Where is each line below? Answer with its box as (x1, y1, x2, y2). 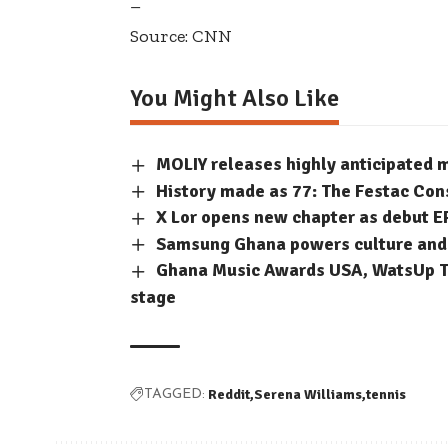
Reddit (208, 385, 250, 403)
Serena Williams (254, 385, 362, 403)
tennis (366, 385, 406, 403)
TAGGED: (144, 386, 205, 402)
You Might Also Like (130, 83, 339, 114)
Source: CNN (130, 25, 232, 48)
